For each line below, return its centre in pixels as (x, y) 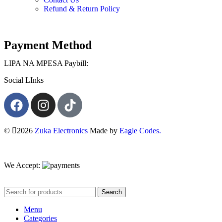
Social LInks (24, 80)
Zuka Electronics (61, 131)
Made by (104, 131)
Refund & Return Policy (82, 9)
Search (112, 192)
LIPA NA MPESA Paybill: (47, 63)
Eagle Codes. (140, 131)
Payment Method (48, 45)
